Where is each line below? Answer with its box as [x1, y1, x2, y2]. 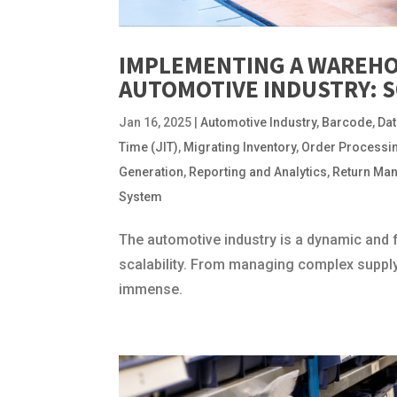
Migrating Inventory [183, 140, 297, 155]
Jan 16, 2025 [119, 115, 192, 130]
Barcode [322, 115, 373, 130]
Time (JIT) [119, 140, 179, 155]
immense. [119, 281, 183, 299]
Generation [119, 165, 184, 180]
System [119, 190, 163, 205]
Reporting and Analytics [189, 165, 328, 180]
